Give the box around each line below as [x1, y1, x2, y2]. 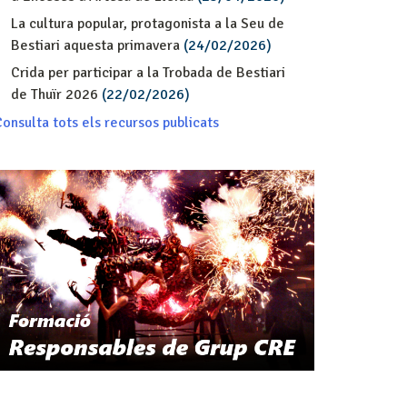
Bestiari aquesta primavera [10, 35, 180, 55]
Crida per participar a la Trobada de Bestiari [10, 64, 285, 83]
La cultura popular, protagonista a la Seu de [10, 14, 284, 33]
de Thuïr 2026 [10, 85, 98, 104]
